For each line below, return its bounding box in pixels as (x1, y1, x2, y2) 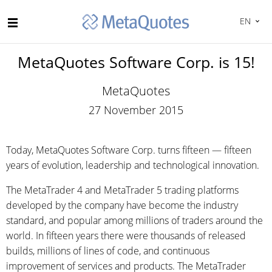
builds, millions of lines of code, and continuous (6, 244, 209, 257)
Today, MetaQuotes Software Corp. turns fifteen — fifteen (6, 143, 251, 157)
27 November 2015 (89, 103, 183, 117)
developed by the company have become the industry (6, 199, 238, 212)
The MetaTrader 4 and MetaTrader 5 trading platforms (6, 183, 239, 197)
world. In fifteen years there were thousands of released (6, 229, 246, 242)
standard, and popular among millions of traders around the (6, 214, 263, 227)
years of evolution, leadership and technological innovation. (6, 158, 259, 172)
